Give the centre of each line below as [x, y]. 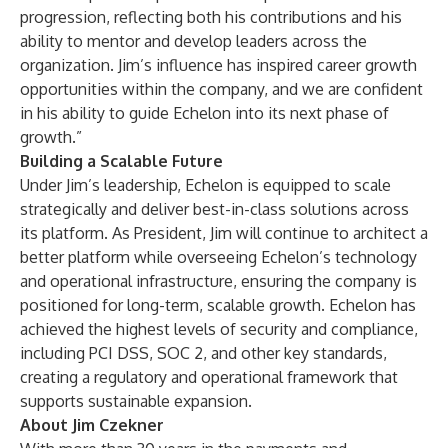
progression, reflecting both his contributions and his [211, 17]
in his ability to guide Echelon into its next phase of [204, 113]
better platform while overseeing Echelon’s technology [218, 257]
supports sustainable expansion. [136, 401]
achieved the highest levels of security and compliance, [219, 329]
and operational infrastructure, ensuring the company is [218, 281]
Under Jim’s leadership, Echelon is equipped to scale [205, 185]
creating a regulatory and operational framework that [209, 377]
